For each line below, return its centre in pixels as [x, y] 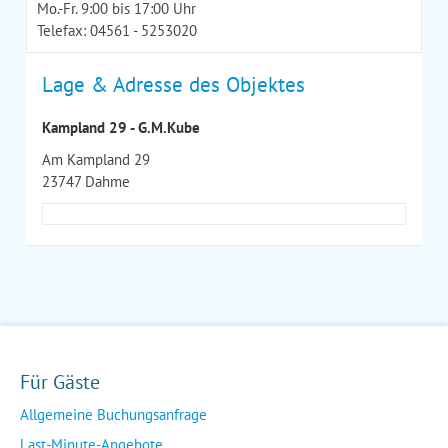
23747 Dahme [86, 181]
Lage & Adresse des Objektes [173, 84]
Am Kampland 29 [96, 159]
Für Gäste [60, 381]
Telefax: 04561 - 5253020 [117, 30]
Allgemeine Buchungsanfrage [113, 414]
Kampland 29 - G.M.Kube [121, 127]
